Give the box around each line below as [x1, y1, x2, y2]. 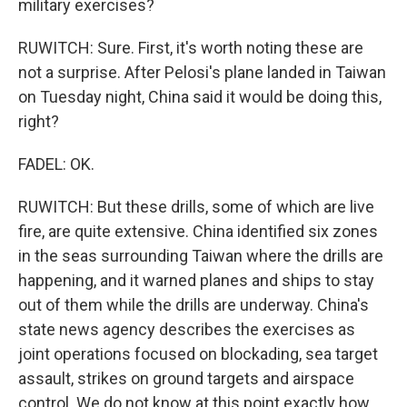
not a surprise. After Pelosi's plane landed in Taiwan [18, 63, 386, 82]
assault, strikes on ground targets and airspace [18, 369, 354, 388]
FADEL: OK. [18, 154, 94, 174]
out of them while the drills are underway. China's [18, 295, 369, 314]
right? [18, 112, 59, 131]
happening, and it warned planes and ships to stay [18, 271, 374, 290]
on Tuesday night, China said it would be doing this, [18, 87, 382, 106]
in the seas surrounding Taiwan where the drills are [18, 246, 383, 265]
